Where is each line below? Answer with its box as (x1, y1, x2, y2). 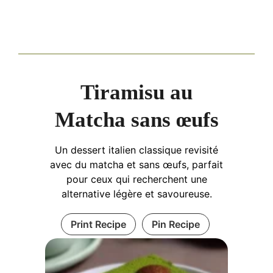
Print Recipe (70, 218, 126, 231)
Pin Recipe (151, 218, 200, 231)
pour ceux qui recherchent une (66, 173, 207, 186)
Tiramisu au (80, 80, 193, 105)
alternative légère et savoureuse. (61, 188, 212, 200)
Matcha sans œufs (54, 108, 219, 132)
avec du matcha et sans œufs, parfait (50, 158, 223, 171)
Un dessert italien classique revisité (55, 144, 218, 157)
